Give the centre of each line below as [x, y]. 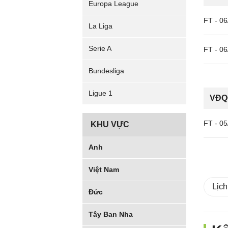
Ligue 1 [101, 93]
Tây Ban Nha [111, 214]
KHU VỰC [110, 124]
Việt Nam [104, 169]
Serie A [100, 48]
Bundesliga [106, 71]
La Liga [101, 26]
